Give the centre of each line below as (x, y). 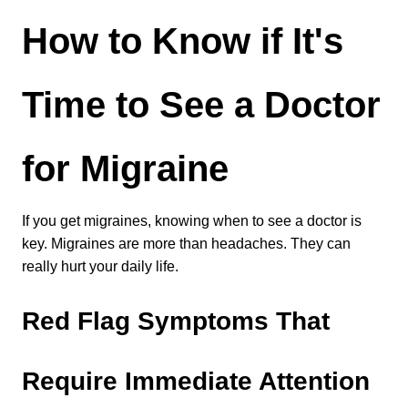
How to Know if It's (183, 41)
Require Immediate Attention (196, 381)
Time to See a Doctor (201, 105)
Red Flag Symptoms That (176, 321)
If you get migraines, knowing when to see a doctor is (192, 221)
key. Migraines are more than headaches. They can (186, 244)
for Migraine (125, 168)
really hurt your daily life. (100, 266)
